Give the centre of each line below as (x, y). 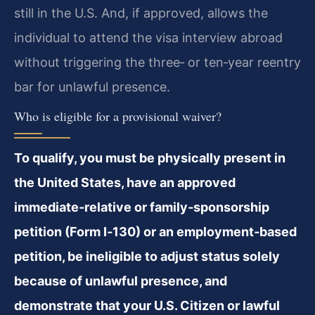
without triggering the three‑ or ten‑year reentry (157, 62)
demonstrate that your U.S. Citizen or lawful (147, 306)
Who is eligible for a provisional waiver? (118, 116)
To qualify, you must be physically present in (150, 158)
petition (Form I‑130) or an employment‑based (155, 232)
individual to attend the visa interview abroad (148, 37)
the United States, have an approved (125, 183)
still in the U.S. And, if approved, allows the (141, 13)
